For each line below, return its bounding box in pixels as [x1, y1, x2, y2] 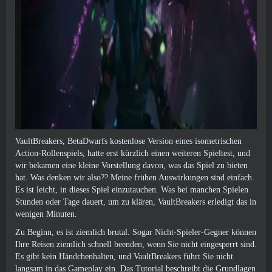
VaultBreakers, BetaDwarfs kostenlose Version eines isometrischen [15, 137, 242, 146]
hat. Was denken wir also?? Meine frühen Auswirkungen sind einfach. [15, 173, 254, 182]
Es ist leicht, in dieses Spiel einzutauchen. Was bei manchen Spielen [15, 185, 248, 194]
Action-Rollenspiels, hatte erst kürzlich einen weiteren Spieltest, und [15, 149, 250, 158]
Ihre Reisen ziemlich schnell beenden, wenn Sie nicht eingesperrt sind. [15, 240, 257, 249]
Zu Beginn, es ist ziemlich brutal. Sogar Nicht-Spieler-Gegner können [15, 228, 256, 237]
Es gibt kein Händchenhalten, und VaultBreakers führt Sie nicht [15, 252, 233, 261]
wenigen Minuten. [15, 209, 77, 219]
